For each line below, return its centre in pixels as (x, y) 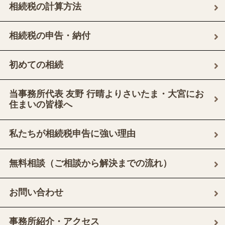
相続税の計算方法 (45, 6)
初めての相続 (36, 65)
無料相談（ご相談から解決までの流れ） (90, 163)
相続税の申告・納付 (49, 35)
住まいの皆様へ (40, 105)
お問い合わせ (36, 192)
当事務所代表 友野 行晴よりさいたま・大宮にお (106, 94)
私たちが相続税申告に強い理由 (72, 134)
